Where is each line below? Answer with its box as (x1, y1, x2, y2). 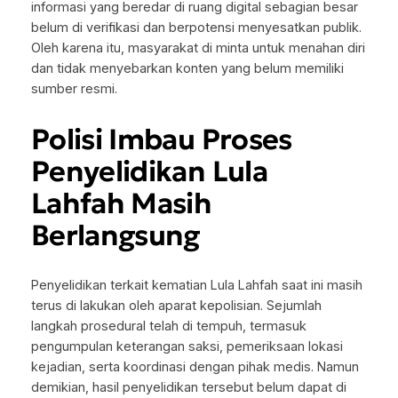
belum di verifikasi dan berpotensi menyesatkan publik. (30, 20, 362, 36)
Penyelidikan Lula (30, 153, 267, 189)
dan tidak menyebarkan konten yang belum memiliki (30, 60, 344, 77)
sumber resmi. (30, 81, 117, 98)
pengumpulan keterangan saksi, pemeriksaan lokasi (30, 338, 343, 354)
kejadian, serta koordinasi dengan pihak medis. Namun (30, 358, 359, 375)
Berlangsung (30, 217, 200, 253)
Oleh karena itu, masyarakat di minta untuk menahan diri (30, 40, 365, 57)
